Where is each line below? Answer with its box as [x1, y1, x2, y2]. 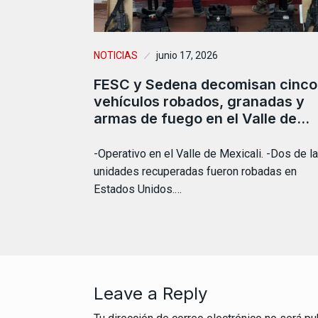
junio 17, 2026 [156, 50, 218, 62]
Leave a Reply [94, 283, 207, 305]
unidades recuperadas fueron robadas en [94, 165, 297, 179]
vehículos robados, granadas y [94, 93, 305, 111]
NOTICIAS [94, 50, 138, 62]
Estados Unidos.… [94, 182, 182, 197]
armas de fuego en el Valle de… [94, 110, 309, 128]
